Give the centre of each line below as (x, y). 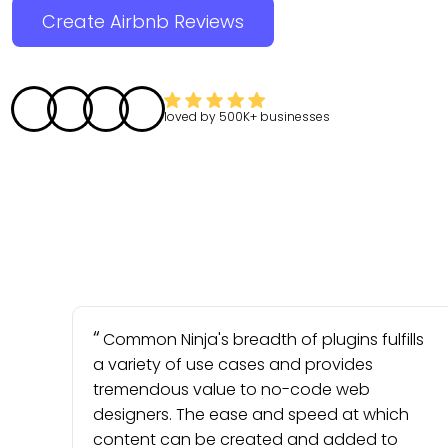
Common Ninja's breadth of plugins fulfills (263, 339)
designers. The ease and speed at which (251, 414)
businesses (295, 116)
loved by (191, 116)
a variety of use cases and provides (233, 364)
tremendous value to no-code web (231, 389)
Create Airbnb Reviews (143, 21)
